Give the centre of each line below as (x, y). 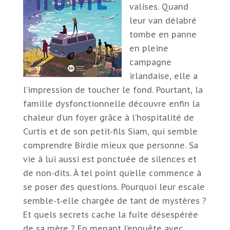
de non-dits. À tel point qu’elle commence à (112, 173)
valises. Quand (159, 7)
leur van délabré (163, 21)
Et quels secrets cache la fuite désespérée (110, 215)
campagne (150, 62)
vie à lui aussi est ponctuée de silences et (110, 159)
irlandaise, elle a (163, 76)
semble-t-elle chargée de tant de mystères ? (114, 201)
